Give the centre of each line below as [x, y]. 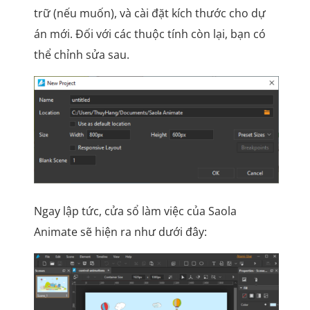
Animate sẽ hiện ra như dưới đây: [120, 232]
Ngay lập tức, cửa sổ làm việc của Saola [135, 211]
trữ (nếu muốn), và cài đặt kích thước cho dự [149, 13]
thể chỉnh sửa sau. [81, 55]
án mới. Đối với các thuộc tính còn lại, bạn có [149, 34]
